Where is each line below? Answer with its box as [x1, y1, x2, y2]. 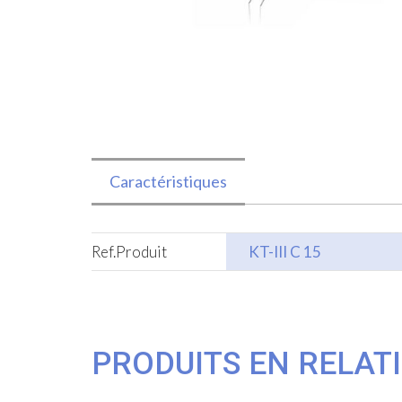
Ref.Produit [92, 242, 167, 261]
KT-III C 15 [249, 242, 321, 261]
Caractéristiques [109, 171, 227, 191]
